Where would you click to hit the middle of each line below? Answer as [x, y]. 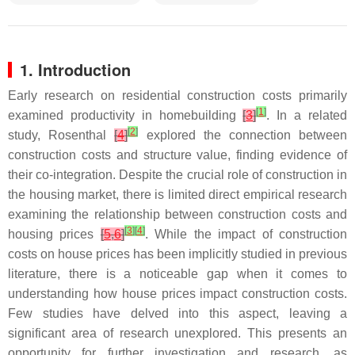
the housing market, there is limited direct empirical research [177, 195]
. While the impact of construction [246, 234]
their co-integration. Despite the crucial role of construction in [177, 175]
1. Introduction [75, 69]
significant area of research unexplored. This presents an [177, 333]
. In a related [307, 115]
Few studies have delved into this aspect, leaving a [177, 313]
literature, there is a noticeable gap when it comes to [177, 274]
